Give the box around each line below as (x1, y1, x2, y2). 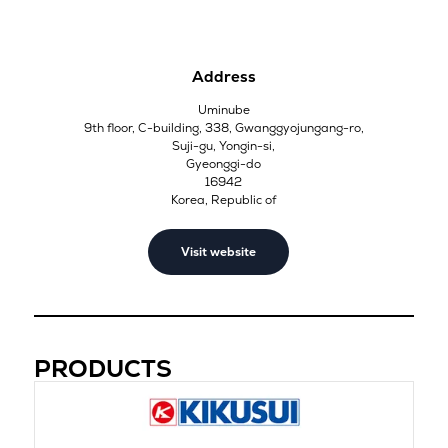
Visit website (181, 243, 257, 260)
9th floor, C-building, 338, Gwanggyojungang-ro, (83, 119, 364, 136)
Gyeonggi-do (186, 155, 262, 172)
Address (191, 66, 256, 86)
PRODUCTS (33, 352, 172, 384)
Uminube (197, 101, 250, 118)
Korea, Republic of (171, 191, 277, 208)
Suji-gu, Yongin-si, (172, 137, 276, 154)
